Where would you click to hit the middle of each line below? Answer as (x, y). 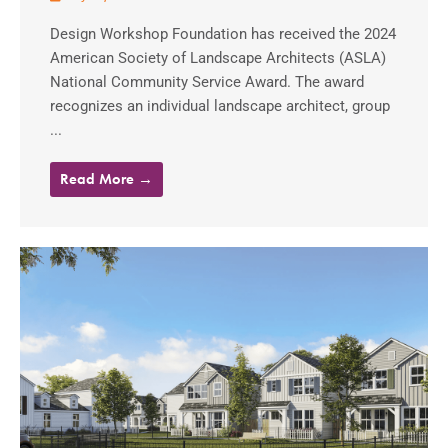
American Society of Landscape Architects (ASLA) (218, 57)
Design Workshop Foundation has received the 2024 (223, 33)
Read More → (106, 178)
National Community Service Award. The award (207, 81)
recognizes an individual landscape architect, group (220, 105)
